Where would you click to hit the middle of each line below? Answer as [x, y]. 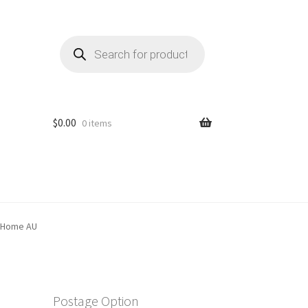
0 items [97, 123]
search [73, 49]
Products [78, 40]
